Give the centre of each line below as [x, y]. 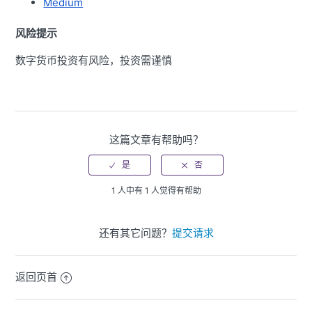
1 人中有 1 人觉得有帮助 [156, 190]
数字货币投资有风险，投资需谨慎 [94, 60]
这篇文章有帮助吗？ [156, 139]
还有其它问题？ [135, 233]
